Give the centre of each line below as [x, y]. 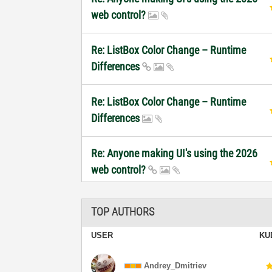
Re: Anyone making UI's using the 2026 [175, 153]
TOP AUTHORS [123, 212]
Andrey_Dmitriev [175, 265]
